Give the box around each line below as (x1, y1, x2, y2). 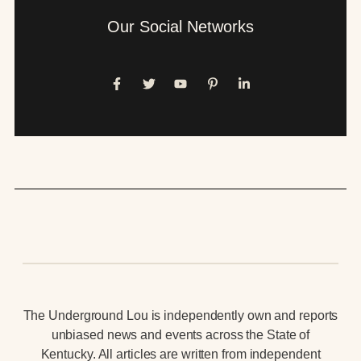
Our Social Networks (107, 17, 254, 35)
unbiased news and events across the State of (51, 327, 310, 342)
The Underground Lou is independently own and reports (23, 308, 338, 322)
